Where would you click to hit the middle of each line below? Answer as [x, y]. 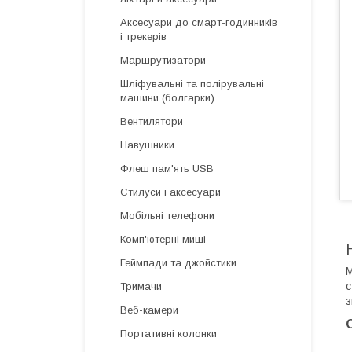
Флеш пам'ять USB [167, 169]
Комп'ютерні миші [163, 239]
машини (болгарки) [167, 98]
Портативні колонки [169, 334]
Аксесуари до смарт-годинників [199, 22]
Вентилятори [152, 121]
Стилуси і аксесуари [170, 192]
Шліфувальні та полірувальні [192, 84]
